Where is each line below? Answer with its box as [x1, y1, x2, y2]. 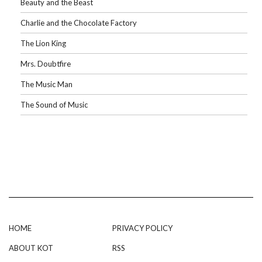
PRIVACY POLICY [112, 223, 173, 233]
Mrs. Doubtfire [20, 58, 71, 68]
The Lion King [20, 38, 66, 48]
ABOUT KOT [9, 243, 53, 253]
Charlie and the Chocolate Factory [20, 18, 137, 27]
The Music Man [20, 79, 73, 89]
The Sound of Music [20, 99, 88, 109]
